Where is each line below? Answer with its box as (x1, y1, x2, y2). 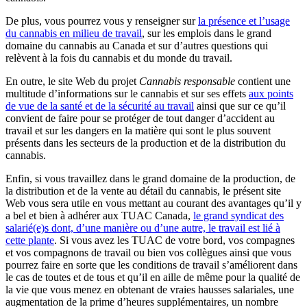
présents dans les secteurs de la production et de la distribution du (5, 136, 286, 149)
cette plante (5, 234, 54, 246)
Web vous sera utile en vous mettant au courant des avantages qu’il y (5, 197, 302, 209)
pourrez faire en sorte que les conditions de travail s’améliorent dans (5, 258, 297, 271)
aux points (249, 87, 293, 99)
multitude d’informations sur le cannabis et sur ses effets (5, 87, 249, 99)
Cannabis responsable (139, 75, 235, 87)
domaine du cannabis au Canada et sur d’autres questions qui (5, 39, 268, 51)
